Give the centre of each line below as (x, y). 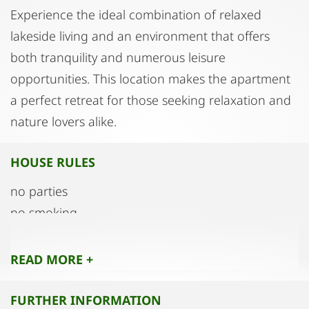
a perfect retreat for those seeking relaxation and (151, 100)
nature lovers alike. (63, 121)
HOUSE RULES (53, 162)
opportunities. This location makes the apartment (150, 78)
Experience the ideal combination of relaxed (136, 14)
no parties (39, 191)
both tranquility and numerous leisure (118, 57)
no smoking (44, 212)
